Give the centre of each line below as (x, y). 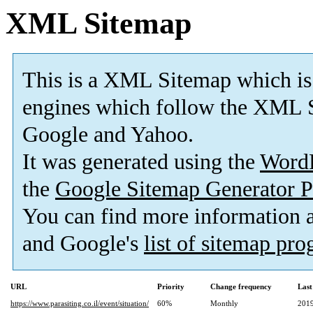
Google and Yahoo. (108, 135)
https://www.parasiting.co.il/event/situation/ (80, 304)
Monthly (224, 304)
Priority (171, 287)
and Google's (83, 244)
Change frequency (241, 287)
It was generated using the (141, 162)
